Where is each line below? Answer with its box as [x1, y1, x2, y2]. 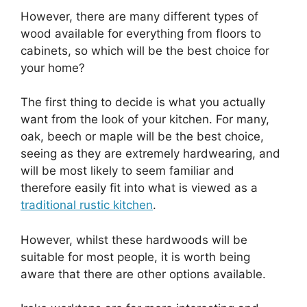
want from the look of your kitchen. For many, [21, 112, 269, 126]
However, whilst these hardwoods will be [21, 232, 247, 247]
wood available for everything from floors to [21, 26, 261, 40]
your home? [21, 60, 85, 75]
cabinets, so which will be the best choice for [21, 43, 269, 58]
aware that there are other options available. [21, 267, 266, 281]
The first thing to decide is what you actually [21, 95, 265, 109]
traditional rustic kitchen [21, 198, 153, 212]
